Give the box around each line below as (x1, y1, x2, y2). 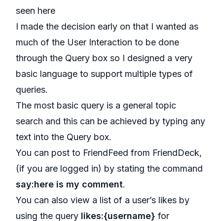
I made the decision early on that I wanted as (16, 21, 198, 32)
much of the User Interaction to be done (16, 37, 179, 47)
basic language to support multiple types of (16, 69, 193, 79)
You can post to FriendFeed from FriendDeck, (16, 147, 202, 158)
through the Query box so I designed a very (16, 53, 192, 63)
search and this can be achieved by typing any (16, 116, 205, 126)
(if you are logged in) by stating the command (16, 163, 203, 174)
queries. (16, 84, 48, 95)
